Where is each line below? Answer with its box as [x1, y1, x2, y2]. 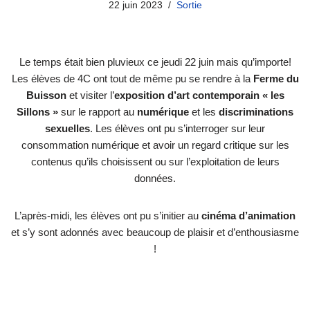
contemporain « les [192, 89, 284, 101]
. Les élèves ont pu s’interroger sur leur [90, 122, 265, 134]
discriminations [219, 105, 293, 118]
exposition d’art [113, 89, 190, 101]
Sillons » [17, 105, 58, 118]
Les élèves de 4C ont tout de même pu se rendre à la [11, 72, 253, 84]
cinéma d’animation [201, 209, 295, 221]
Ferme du [253, 72, 299, 84]
